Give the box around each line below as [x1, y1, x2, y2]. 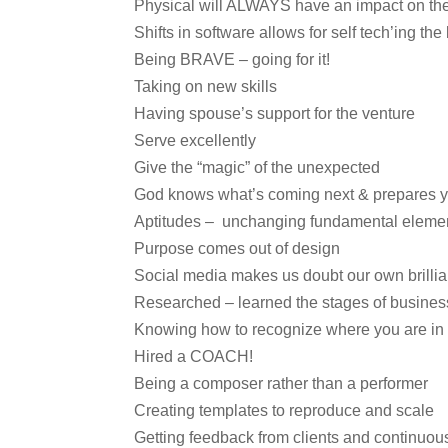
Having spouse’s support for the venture [134, 105, 416, 122]
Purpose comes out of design [134, 240, 341, 257]
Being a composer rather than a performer [134, 375, 429, 392]
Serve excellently [134, 132, 257, 149]
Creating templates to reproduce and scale [134, 402, 435, 419]
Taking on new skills [134, 78, 278, 95]
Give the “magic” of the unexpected [134, 159, 381, 176]
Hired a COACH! [134, 348, 254, 365]
